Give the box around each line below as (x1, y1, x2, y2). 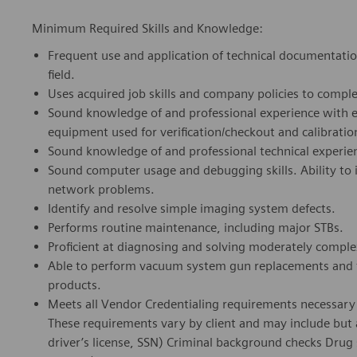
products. (48, 277, 101, 293)
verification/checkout (160, 124, 275, 140)
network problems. (48, 182, 155, 198)
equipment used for (48, 124, 160, 140)
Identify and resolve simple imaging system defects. (48, 201, 335, 217)
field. (48, 67, 75, 83)
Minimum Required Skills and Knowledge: (32, 21, 263, 37)
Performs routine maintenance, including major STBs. (48, 220, 343, 236)
